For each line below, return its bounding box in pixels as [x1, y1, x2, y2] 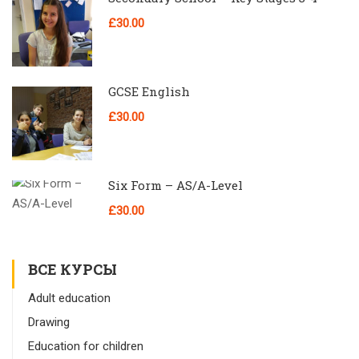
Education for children [28, 339, 143, 353]
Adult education [28, 291, 111, 305]
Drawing [28, 315, 70, 329]
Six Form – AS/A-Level [108, 177, 243, 193]
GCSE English [108, 83, 190, 99]
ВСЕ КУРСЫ [28, 260, 117, 279]
